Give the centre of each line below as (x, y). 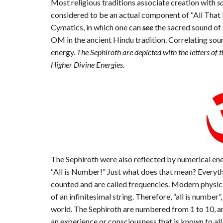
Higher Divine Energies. (88, 65)
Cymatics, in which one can (97, 27)
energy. (64, 52)
